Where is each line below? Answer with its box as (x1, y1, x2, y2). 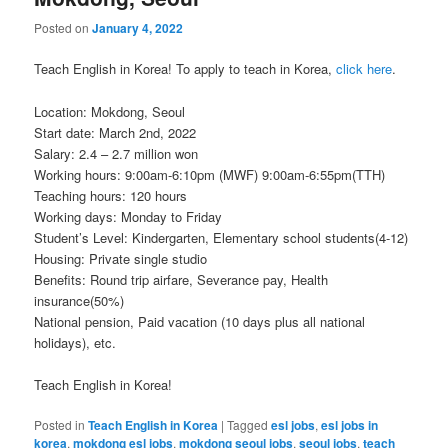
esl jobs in (321, 415, 379, 434)
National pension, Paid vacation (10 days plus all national (34, 311, 366, 331)
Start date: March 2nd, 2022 (34, 122, 197, 142)
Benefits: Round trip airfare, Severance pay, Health (34, 269, 329, 289)
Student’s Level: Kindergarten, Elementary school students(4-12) (34, 227, 409, 247)
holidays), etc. (34, 332, 117, 352)
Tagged (227, 415, 269, 433)
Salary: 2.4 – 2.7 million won (34, 143, 199, 163)
